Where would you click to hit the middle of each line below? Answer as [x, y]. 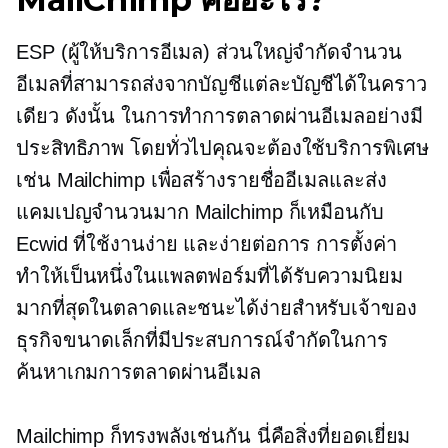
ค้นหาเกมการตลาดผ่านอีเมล [138, 372]
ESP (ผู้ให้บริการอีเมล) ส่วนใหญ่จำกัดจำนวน [209, 52]
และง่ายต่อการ [247, 244]
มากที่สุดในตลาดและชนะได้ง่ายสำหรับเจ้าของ [216, 308]
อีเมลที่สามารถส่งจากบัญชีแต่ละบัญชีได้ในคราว [221, 84]
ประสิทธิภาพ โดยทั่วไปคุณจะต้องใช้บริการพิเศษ [222, 148]
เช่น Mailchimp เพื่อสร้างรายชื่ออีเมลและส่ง [201, 180]
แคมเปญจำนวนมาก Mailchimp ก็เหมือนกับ [200, 212]
